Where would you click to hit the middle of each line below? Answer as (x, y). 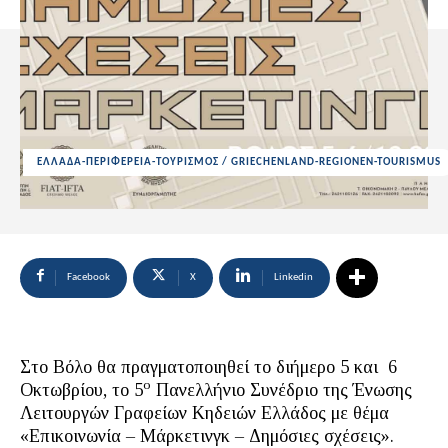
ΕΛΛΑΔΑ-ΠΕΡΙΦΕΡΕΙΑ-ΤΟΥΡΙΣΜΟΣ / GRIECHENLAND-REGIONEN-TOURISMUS (239, 162)
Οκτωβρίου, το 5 (81, 390)
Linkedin (293, 277)
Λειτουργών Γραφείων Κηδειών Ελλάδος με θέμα (204, 413)
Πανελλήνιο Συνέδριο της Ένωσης (281, 390)
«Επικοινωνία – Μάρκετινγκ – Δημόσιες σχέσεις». (207, 436)
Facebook (88, 277)
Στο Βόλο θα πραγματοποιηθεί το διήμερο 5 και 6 (208, 367)
